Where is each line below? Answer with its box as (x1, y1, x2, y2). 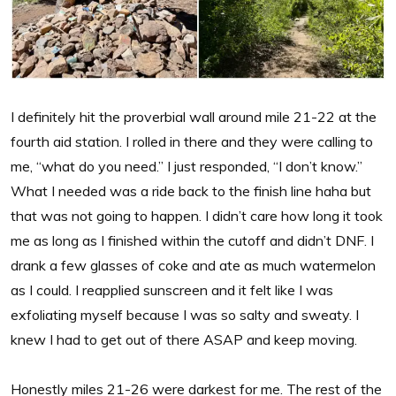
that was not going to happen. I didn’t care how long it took (11, 206, 383, 225)
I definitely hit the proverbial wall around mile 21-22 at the (11, 107, 377, 126)
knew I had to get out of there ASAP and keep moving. (11, 330, 357, 348)
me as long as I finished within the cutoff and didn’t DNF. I (11, 231, 374, 249)
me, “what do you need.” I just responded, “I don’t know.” (11, 156, 362, 175)
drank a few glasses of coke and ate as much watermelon (11, 255, 376, 274)
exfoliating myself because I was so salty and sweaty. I (11, 305, 359, 324)
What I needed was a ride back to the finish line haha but (11, 181, 371, 200)
